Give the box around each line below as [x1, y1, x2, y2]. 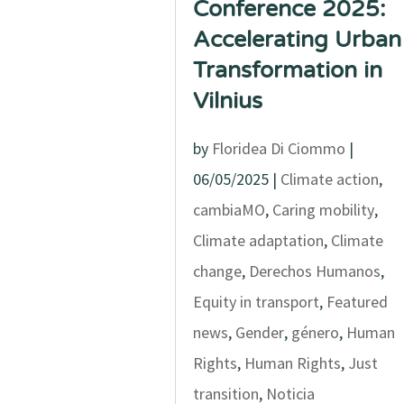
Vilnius [192, 87, 262, 115]
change [192, 261, 242, 281]
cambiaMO [192, 199, 265, 220]
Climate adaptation [192, 230, 324, 251]
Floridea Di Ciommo [211, 138, 345, 159]
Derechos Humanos [248, 261, 381, 281]
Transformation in [192, 57, 382, 84]
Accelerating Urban [192, 26, 401, 53]
